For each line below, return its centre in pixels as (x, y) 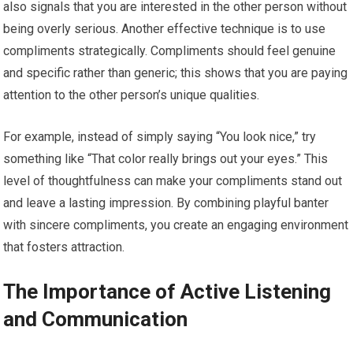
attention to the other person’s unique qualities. (132, 95)
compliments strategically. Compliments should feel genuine (170, 51)
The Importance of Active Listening (167, 292)
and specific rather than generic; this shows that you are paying (176, 73)
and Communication (96, 320)
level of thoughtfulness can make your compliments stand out (173, 181)
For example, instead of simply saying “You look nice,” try (160, 137)
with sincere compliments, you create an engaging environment (176, 225)
